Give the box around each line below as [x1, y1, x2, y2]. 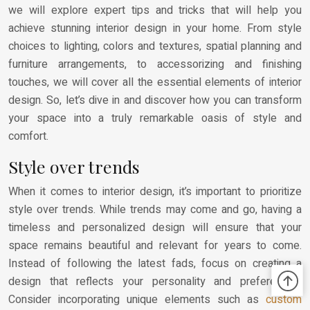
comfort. [8, 127, 48, 145]
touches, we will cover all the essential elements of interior [8, 73, 302, 91]
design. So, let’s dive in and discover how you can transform [8, 91, 302, 109]
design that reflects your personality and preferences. [8, 273, 302, 290]
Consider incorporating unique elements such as [8, 291, 266, 308]
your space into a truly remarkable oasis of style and [8, 109, 302, 127]
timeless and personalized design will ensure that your [8, 219, 302, 236]
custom [266, 291, 302, 308]
